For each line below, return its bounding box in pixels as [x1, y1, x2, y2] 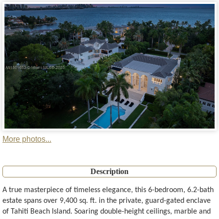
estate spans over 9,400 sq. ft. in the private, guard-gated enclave [2, 197, 211, 205]
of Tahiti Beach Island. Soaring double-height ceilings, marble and [2, 208, 211, 216]
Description [90, 167, 129, 176]
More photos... [2, 135, 51, 144]
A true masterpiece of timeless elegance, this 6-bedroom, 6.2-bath [2, 186, 214, 195]
